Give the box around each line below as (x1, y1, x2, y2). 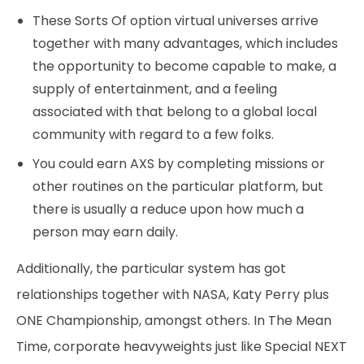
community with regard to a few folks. (32, 125, 274, 144)
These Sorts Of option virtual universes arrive (32, 11, 318, 30)
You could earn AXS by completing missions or (32, 154, 325, 173)
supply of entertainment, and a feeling (32, 80, 277, 98)
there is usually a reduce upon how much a (32, 200, 304, 219)
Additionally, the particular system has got (16, 259, 286, 278)
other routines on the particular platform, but (32, 177, 323, 196)
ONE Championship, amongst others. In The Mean (16, 311, 331, 330)
